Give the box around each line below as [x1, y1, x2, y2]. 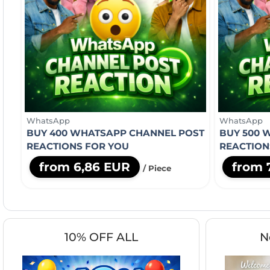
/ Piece [142, 163, 171, 173]
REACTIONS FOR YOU [26, 140, 129, 152]
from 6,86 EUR [39, 159, 130, 174]
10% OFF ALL [64, 230, 138, 245]
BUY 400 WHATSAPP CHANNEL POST [26, 127, 204, 139]
